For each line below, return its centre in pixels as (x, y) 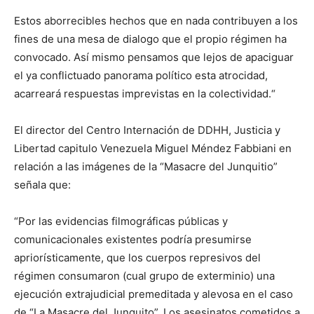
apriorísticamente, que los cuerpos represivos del (137, 258)
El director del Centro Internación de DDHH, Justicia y (147, 130)
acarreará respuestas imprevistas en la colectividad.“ (145, 94)
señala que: (42, 185)
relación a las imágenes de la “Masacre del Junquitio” (146, 167)
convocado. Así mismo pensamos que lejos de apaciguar (154, 57)
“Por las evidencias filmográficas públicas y (121, 221)
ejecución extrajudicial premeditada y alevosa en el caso (153, 294)
